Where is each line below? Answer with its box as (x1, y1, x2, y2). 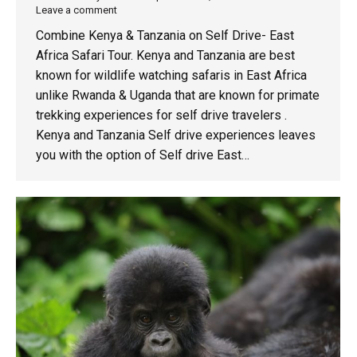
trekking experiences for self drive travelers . (36, 107, 287, 123)
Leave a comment (36, 3, 117, 16)
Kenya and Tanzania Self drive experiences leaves (36, 127, 316, 143)
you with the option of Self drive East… (36, 147, 249, 163)
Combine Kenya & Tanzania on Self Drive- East (36, 27, 294, 43)
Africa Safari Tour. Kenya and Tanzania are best (36, 47, 295, 63)
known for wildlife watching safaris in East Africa (36, 67, 307, 83)
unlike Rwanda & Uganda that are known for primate (36, 87, 320, 103)
